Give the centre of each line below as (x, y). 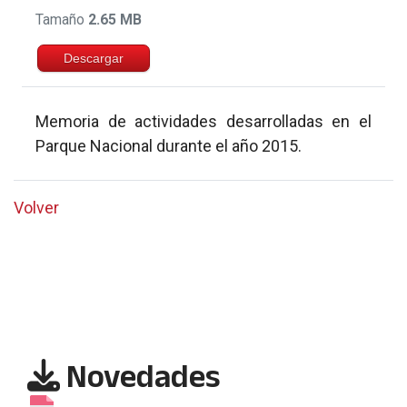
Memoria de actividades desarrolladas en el (203, 122)
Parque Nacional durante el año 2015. (169, 146)
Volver (36, 208)
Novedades (140, 376)
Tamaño (62, 19)
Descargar (94, 58)
